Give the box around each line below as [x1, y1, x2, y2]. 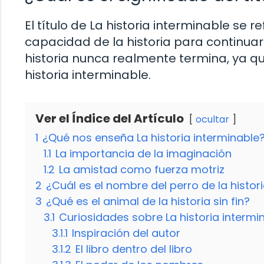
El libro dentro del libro [75, 242, 192, 257]
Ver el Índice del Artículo [35, 110, 184, 127]
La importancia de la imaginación [55, 146, 232, 161]
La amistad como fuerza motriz [59, 162, 225, 177]
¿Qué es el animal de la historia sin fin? [46, 194, 250, 209]
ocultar [196, 113, 229, 127]
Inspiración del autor [72, 226, 180, 241]
